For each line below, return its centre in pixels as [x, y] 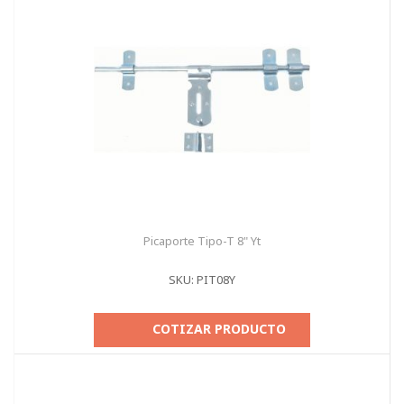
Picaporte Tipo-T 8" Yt [202, 241]
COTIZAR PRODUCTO [219, 329]
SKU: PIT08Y [202, 280]
